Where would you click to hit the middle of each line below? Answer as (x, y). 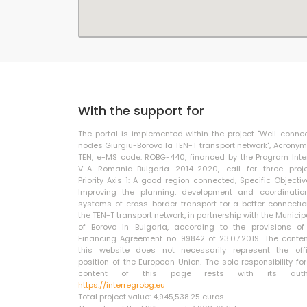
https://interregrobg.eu (122, 285)
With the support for (141, 111)
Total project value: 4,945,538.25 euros (151, 297)
